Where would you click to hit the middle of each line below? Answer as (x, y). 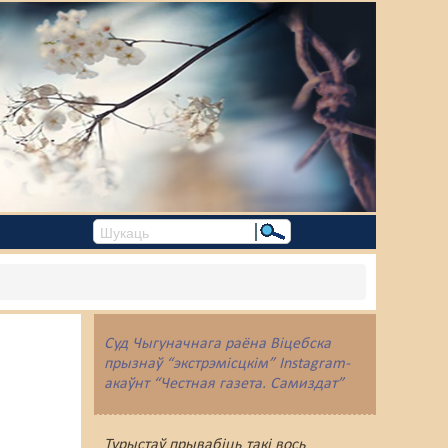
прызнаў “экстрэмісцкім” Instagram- (226, 364)
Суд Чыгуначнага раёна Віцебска (217, 344)
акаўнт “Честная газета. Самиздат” (223, 384)
